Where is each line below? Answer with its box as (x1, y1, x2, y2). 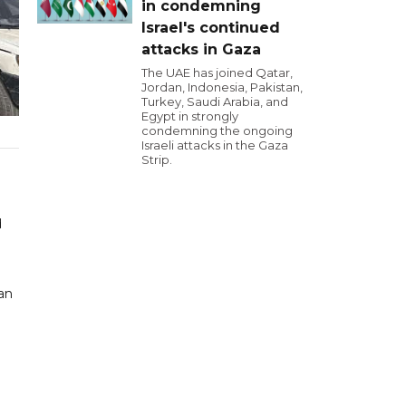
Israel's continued (141, 19, 280, 36)
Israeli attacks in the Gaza (141, 138, 288, 152)
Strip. (141, 152, 172, 167)
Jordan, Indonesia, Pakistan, (141, 80, 303, 94)
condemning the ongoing (141, 123, 293, 138)
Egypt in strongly (141, 109, 238, 123)
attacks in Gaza (141, 41, 261, 58)
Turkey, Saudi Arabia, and (141, 94, 288, 109)
